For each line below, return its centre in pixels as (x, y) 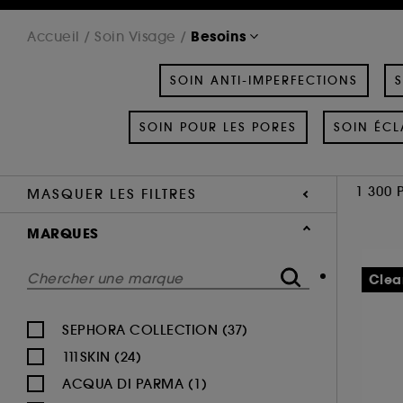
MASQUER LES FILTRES (112, 193)
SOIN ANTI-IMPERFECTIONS (264, 80)
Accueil (54, 36)
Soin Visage (135, 36)
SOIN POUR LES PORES (218, 127)
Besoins (219, 36)
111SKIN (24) (102, 356)
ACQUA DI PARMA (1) (134, 383)
